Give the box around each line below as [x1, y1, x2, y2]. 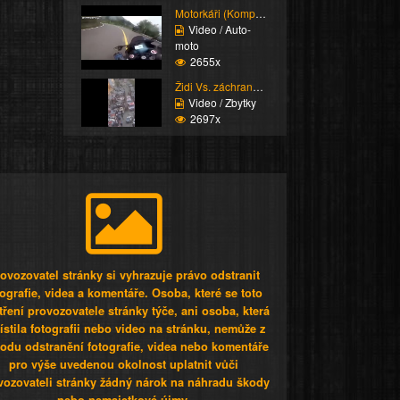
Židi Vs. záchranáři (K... [252, 78, 263, 94]
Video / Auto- [187, 21, 251, 37]
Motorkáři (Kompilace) [254, 4, 266, 21]
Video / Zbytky [187, 94, 256, 110]
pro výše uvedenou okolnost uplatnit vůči [9, 355, 239, 372]
